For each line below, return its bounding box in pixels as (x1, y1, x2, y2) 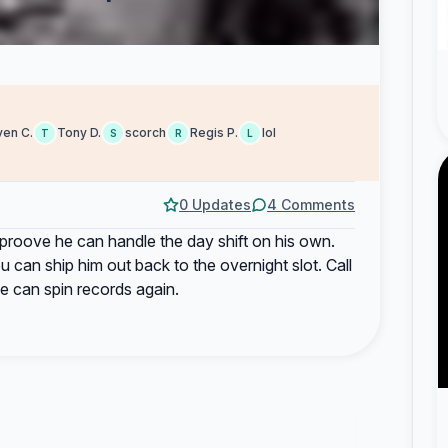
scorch (125, 125, 166, 140)
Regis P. (190, 125, 238, 140)
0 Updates (179, 196, 251, 213)
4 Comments (267, 196, 355, 213)
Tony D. (57, 125, 101, 140)
